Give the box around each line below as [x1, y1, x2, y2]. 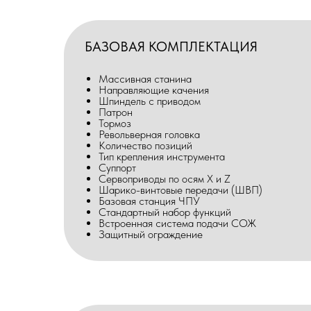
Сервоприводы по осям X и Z [99, 172, 230, 185]
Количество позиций [99, 139, 192, 152]
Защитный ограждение [99, 228, 203, 241]
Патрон [99, 106, 133, 119]
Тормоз [99, 117, 131, 130]
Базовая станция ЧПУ [99, 194, 200, 208]
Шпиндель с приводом [99, 94, 201, 108]
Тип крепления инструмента [99, 150, 225, 163]
